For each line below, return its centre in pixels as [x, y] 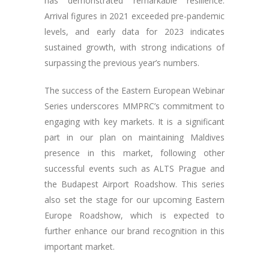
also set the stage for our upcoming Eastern [134, 200]
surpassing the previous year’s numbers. [123, 63]
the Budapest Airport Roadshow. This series [134, 184]
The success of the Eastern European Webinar [134, 91]
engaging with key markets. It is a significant [134, 122]
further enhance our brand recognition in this [134, 231]
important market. [81, 247]
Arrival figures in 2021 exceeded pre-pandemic [134, 16]
